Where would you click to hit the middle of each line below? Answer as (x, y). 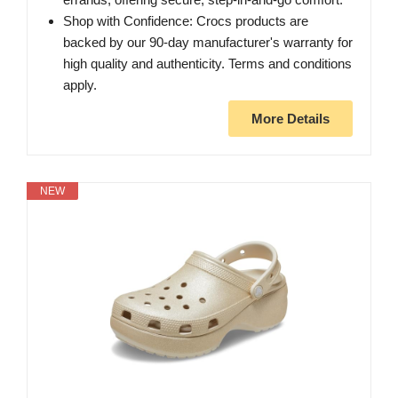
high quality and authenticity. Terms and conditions (207, 63)
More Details (291, 118)
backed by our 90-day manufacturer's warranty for (208, 42)
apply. (80, 84)
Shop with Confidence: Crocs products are (186, 20)
